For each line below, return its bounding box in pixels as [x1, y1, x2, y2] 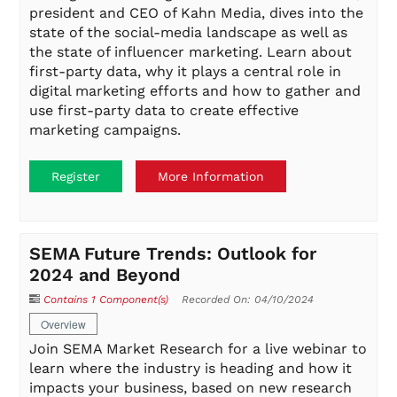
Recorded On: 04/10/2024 [182, 293, 315, 307]
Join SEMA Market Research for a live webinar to [29, 340, 368, 358]
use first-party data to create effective [29, 101, 300, 119]
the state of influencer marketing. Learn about [29, 43, 353, 60]
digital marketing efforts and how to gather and [29, 82, 362, 99]
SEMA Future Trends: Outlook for [29, 243, 317, 265]
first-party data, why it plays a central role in [29, 62, 342, 80]
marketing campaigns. [29, 121, 182, 138]
